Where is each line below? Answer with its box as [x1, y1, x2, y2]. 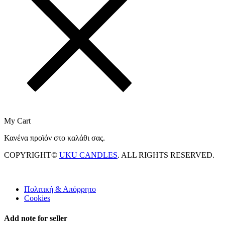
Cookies [24, 194, 50, 203]
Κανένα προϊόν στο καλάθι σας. [4, 134, 105, 143]
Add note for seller [4, 213, 67, 222]
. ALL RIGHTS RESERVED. [118, 151, 214, 160]
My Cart [4, 117, 31, 126]
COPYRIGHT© [4, 151, 59, 160]
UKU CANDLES [59, 151, 118, 160]
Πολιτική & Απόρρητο [24, 185, 96, 194]
